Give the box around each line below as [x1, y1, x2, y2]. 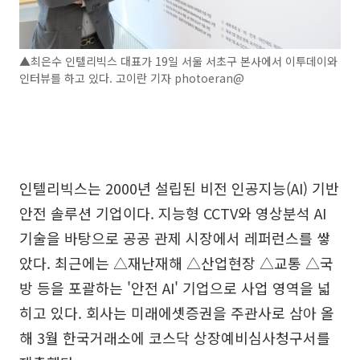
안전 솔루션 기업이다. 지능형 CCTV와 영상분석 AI [19, 202, 326, 223]
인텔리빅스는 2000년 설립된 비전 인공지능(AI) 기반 [19, 177, 339, 198]
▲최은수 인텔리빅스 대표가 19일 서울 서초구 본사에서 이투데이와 [19, 52, 337, 69]
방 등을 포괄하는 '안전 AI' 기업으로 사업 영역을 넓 [19, 276, 331, 298]
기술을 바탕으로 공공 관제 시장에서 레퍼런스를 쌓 [19, 227, 330, 248]
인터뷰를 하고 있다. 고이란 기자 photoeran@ [19, 69, 244, 86]
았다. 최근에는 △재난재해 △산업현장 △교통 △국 [19, 252, 333, 273]
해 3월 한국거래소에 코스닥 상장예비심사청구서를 [19, 326, 330, 348]
